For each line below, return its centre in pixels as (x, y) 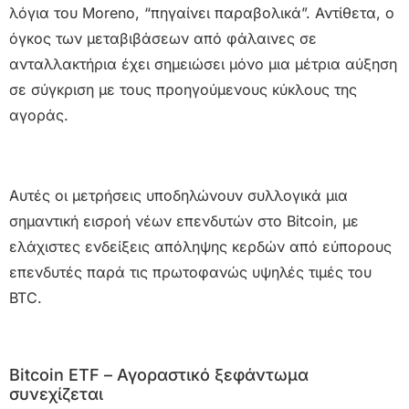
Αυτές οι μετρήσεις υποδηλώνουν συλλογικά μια (178, 195)
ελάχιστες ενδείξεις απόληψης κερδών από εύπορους (200, 246)
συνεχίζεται (56, 393)
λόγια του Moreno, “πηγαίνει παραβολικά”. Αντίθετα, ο (202, 12)
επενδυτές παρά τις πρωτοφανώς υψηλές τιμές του (190, 272)
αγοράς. (39, 115)
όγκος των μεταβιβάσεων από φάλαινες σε (163, 38)
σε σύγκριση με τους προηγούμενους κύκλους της (183, 89)
